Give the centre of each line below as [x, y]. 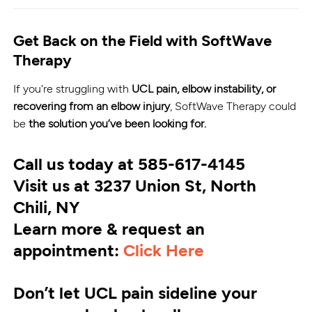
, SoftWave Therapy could [233, 105]
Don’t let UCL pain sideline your [135, 292]
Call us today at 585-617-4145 [130, 163]
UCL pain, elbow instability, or [204, 88]
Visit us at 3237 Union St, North [135, 185]
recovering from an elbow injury [92, 105]
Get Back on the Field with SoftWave [143, 39]
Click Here [164, 249]
